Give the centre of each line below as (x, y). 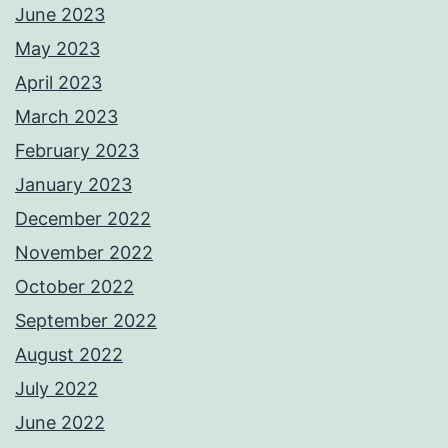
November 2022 (84, 252)
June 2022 (60, 422)
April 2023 (58, 82)
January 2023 (73, 184)
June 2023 (60, 14)
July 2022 (56, 388)
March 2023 (66, 116)
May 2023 (57, 48)
